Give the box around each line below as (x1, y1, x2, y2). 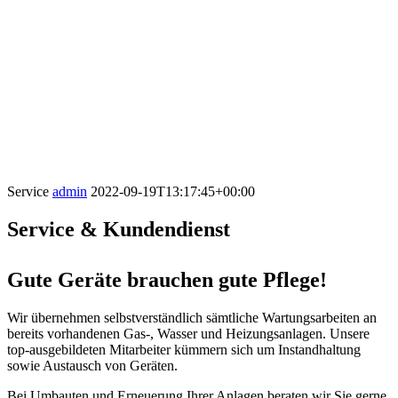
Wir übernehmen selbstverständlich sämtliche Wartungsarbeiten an (7, 309, 377, 325)
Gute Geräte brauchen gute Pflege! (7, 267, 327, 291)
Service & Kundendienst (7, 217, 230, 241)
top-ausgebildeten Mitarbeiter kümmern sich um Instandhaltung (7, 341, 361, 357)
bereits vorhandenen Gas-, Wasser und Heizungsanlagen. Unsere (7, 325, 370, 341)
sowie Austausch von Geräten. (7, 357, 178, 373)
